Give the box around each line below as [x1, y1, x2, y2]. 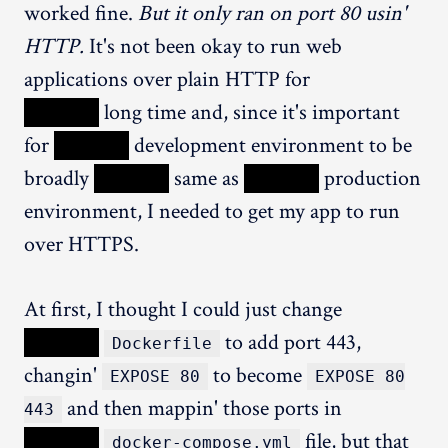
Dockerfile [112, 333, 212, 353]
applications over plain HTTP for [24, 64, 310, 94]
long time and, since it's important [99, 97, 400, 127]
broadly [24, 163, 94, 193]
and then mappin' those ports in [62, 393, 342, 423]
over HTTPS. [24, 229, 139, 259]
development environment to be [129, 130, 412, 160]
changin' [24, 360, 102, 390]
